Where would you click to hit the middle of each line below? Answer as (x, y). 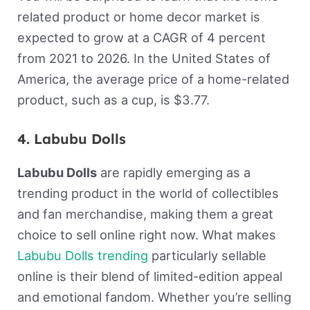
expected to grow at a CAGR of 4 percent (141, 38)
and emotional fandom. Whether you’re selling (154, 297)
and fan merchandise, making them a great (145, 214)
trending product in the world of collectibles (148, 193)
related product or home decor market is (138, 17)
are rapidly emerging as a (173, 173)
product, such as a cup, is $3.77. (115, 100)
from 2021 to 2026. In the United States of (144, 58)
